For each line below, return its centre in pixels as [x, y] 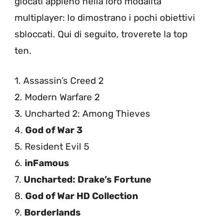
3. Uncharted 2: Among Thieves [82, 114]
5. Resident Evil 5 [52, 147]
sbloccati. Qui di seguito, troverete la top [101, 34]
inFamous [47, 163]
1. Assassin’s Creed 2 [59, 81]
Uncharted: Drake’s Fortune [87, 180]
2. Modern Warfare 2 [57, 97]
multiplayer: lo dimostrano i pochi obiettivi [105, 17]
